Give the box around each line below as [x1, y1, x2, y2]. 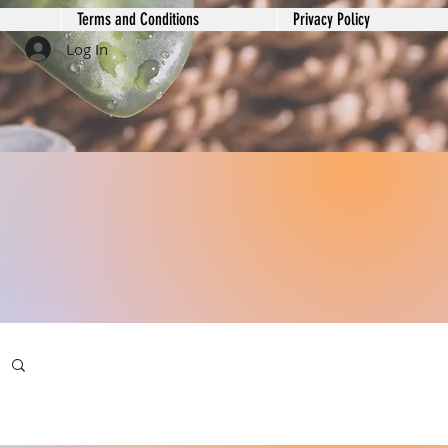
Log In [65, 38, 108, 59]
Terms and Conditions [77, 9, 199, 29]
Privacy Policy [293, 9, 370, 29]
